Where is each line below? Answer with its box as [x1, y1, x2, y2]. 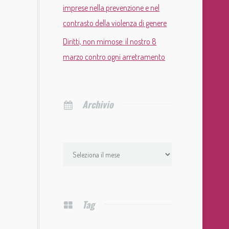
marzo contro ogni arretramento [63, 52, 166, 62]
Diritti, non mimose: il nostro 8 [63, 36, 157, 47]
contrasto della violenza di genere [63, 18, 167, 29]
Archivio [82, 98, 113, 111]
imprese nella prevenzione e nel [63, 3, 160, 13]
